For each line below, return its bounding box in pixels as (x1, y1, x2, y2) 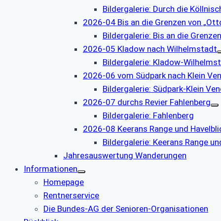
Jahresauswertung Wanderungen (63, 150, 186, 161)
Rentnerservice (43, 190, 99, 201)
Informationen (24, 164, 77, 174)
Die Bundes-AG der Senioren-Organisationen (43, 204, 208, 214)
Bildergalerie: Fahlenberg (103, 110, 194, 121)
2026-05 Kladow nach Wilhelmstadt (83, 44, 217, 54)
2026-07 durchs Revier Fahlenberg (83, 97, 211, 108)
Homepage (43, 177, 84, 187)
